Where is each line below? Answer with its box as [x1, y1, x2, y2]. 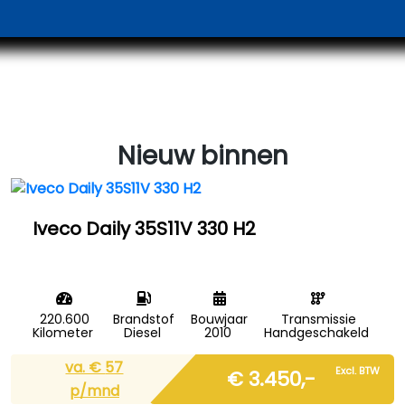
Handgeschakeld [264, 324, 370, 342]
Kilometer [33, 324, 93, 342]
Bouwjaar [191, 310, 249, 328]
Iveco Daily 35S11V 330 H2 [33, 216, 256, 241]
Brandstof [112, 310, 174, 328]
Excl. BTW [335, 363, 380, 378]
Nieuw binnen [117, 138, 288, 174]
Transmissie [280, 310, 356, 328]
